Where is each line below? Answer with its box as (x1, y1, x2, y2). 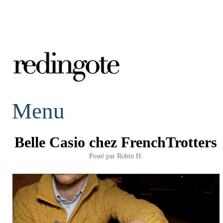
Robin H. (117, 151, 143, 160)
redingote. (12, 88, 89, 110)
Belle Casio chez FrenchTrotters (14, 133, 218, 150)
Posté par (89, 151, 117, 160)
